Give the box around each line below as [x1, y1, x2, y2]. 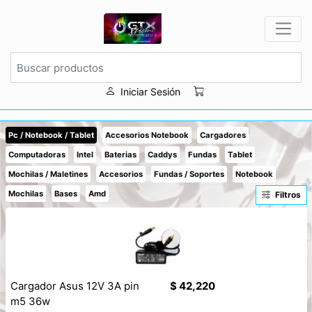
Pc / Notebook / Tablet [8, 130, 94, 140]
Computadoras [8, 149, 65, 159]
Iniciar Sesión [120, 85, 181, 97]
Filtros [275, 189, 301, 200]
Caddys [147, 149, 177, 159]
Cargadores [199, 130, 246, 140]
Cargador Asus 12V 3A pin [10, 279, 139, 293]
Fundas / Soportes [153, 169, 224, 179]
